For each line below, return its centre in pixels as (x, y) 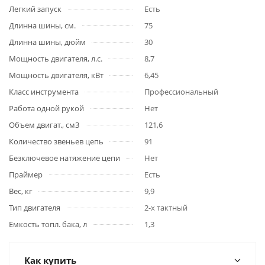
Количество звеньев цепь (56, 141)
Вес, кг (21, 191)
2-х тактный (166, 208)
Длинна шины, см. (42, 25)
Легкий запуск (35, 9)
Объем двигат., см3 (44, 125)
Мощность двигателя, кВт (56, 75)
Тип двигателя (35, 208)
